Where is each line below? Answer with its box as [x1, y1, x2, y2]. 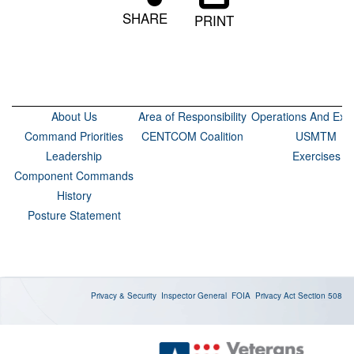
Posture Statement [27, 207, 121, 223]
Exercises [292, 148, 341, 164]
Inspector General [161, 290, 227, 301]
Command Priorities [24, 128, 123, 144]
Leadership [46, 148, 102, 164]
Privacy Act [255, 290, 296, 301]
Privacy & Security [91, 290, 156, 301]
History [56, 187, 92, 203]
